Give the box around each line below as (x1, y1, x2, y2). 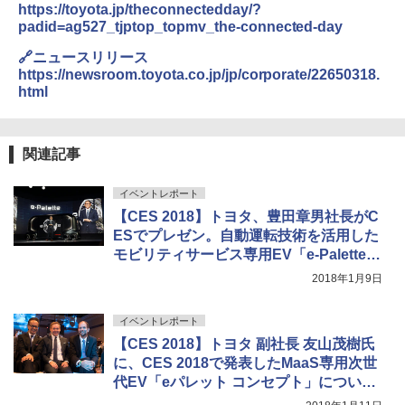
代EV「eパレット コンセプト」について (113, 373, 376, 390)
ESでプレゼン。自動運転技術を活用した (113, 227, 379, 243)
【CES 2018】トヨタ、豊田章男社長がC (113, 208, 379, 224)
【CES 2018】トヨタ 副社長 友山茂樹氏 (113, 335, 375, 352)
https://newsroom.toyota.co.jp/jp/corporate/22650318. (18, 66, 380, 82)
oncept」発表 (113, 265, 204, 281)
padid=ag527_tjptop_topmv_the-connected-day (18, 18, 344, 34)
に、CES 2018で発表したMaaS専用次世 (113, 354, 377, 371)
